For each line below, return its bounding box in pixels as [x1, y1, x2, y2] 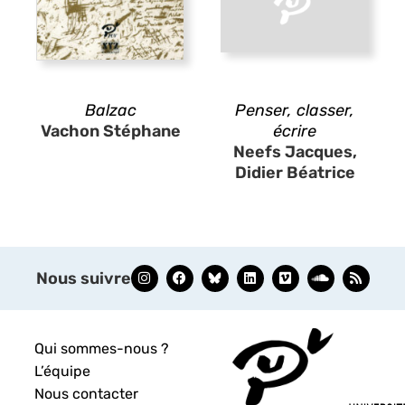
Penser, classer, [235, 99, 354, 120]
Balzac [84, 99, 137, 120]
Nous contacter [34, 384, 139, 402]
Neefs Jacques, [232, 141, 357, 162]
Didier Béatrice [234, 162, 355, 183]
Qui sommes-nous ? [34, 339, 170, 357]
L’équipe [34, 362, 91, 380]
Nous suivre [35, 268, 131, 288]
